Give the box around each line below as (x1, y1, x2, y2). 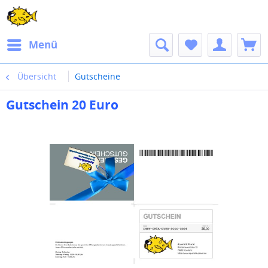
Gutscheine (75, 71, 120, 82)
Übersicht (17, 71, 56, 82)
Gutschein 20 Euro (6, 96, 118, 113)
